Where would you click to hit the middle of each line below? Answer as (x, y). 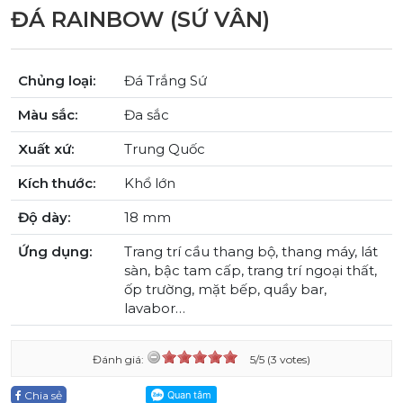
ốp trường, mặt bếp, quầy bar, (225, 289)
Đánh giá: (120, 359)
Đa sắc (147, 114)
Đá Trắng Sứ (166, 80)
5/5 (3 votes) (280, 359)
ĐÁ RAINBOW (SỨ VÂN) (140, 19)
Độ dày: (44, 217)
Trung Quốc (165, 148)
